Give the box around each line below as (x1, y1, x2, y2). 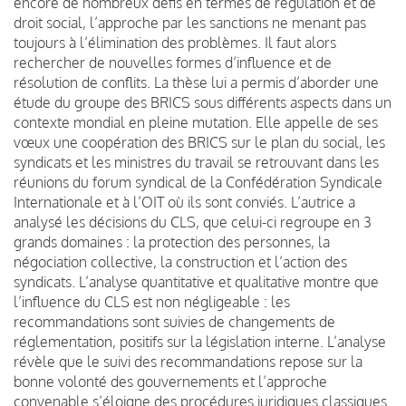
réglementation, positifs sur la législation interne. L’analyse (14, 332, 386, 351)
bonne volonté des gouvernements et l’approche (14, 372, 327, 391)
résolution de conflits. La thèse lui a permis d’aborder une (14, 72, 379, 92)
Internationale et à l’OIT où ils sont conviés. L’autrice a (14, 192, 355, 211)
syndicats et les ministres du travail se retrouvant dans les (14, 152, 379, 171)
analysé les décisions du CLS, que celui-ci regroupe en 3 (14, 212, 372, 231)
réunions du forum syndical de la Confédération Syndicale (14, 172, 382, 191)
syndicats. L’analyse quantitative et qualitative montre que (14, 272, 379, 291)
